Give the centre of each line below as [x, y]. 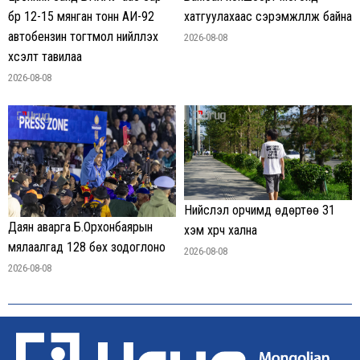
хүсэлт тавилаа [45, 57]
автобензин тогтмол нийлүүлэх [83, 37]
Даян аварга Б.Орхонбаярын [80, 227]
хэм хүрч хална [221, 230]
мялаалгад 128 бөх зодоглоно [87, 247]
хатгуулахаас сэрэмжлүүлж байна [268, 17]
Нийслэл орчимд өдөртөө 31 [260, 210]
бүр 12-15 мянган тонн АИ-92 [81, 17]
